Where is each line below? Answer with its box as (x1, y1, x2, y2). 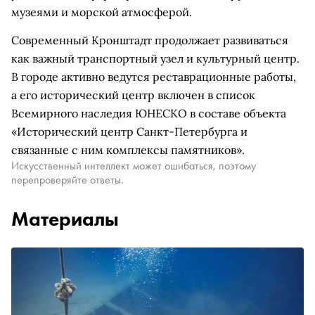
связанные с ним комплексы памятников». (11, 143, 245, 157)
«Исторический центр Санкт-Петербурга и (11, 124, 247, 139)
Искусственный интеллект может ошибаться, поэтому (11, 158, 256, 173)
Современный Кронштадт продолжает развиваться (11, 33, 288, 47)
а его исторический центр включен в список (11, 88, 255, 102)
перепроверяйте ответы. (11, 172, 124, 187)
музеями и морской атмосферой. (11, 5, 192, 19)
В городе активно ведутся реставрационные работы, (11, 70, 296, 84)
